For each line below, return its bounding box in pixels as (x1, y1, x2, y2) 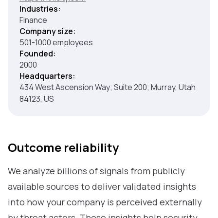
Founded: (19, 48, 56, 59)
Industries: (19, 3, 61, 14)
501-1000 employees (19, 37, 93, 48)
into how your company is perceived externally (8, 196, 202, 208)
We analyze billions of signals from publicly (8, 165, 185, 177)
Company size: (19, 26, 76, 36)
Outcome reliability (8, 139, 119, 155)
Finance (19, 15, 47, 25)
